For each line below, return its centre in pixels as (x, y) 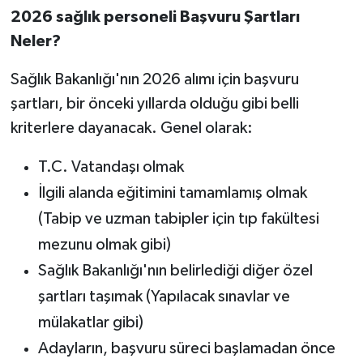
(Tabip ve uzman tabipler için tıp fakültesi (178, 218)
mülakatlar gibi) (90, 322)
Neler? (35, 41)
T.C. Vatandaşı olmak (111, 167)
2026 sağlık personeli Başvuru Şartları (155, 17)
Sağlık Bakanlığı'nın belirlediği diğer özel (175, 270)
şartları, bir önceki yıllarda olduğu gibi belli (154, 103)
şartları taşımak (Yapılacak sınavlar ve (164, 296)
